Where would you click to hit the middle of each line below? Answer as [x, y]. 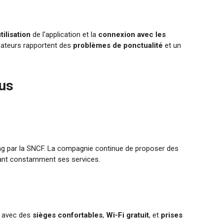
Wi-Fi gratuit [128, 215]
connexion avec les [132, 35]
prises [172, 215]
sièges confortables [68, 215]
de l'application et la [65, 35]
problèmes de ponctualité [118, 46]
